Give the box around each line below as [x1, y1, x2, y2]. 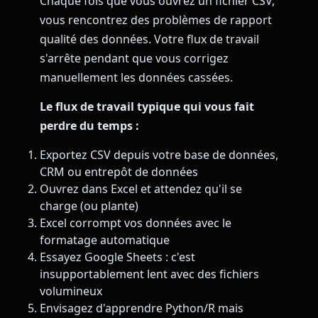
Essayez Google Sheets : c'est [40, 248, 195, 265]
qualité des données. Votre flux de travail [40, 31, 259, 47]
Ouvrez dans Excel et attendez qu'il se [40, 180, 242, 197]
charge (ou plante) [40, 197, 138, 214]
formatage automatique [40, 231, 170, 248]
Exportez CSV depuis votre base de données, [40, 146, 278, 163]
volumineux [40, 283, 102, 299]
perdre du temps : [40, 118, 139, 134]
